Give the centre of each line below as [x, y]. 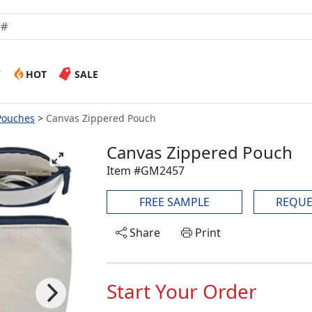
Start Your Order [182, 291]
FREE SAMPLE [174, 202]
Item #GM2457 [146, 171]
